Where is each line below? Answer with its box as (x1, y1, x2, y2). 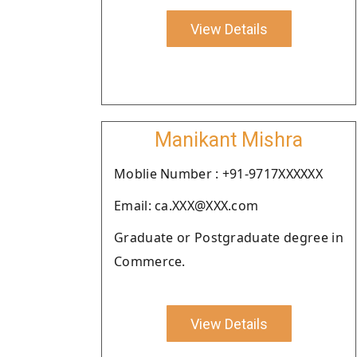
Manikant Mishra (155, 128, 303, 151)
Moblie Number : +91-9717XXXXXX (114, 165, 323, 182)
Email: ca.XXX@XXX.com (114, 197, 259, 214)
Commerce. (114, 253, 186, 270)
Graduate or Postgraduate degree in (114, 229, 343, 246)
